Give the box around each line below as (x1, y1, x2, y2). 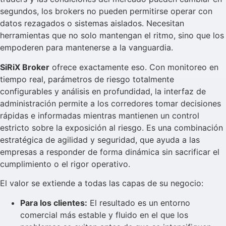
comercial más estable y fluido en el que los (20, 209, 188, 220)
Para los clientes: (20, 197, 87, 208)
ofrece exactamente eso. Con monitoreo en (49, 62, 218, 72)
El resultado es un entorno (87, 197, 190, 208)
